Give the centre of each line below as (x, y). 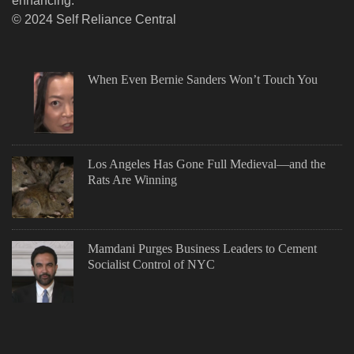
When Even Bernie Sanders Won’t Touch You (203, 80)
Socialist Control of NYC (151, 265)
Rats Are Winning (132, 180)
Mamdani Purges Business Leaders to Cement (202, 249)
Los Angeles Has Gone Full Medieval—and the (207, 164)
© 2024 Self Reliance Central (94, 20)
